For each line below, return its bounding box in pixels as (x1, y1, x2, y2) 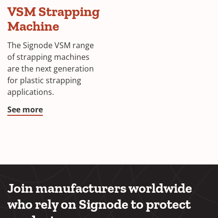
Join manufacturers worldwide (7, 180, 192, 196)
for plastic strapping (7, 74, 81, 86)
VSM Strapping (7, 3, 100, 19)
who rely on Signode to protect (7, 196, 191, 212)
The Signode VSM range (7, 39, 94, 51)
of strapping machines (7, 51, 90, 62)
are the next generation (7, 63, 94, 74)
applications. (7, 86, 54, 97)
